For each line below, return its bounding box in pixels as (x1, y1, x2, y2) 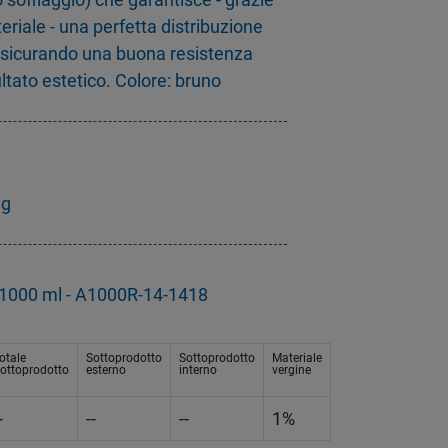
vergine (272, 363, 311, 378)
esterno (86, 363, 126, 378)
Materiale (272, 351, 322, 366)
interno (179, 363, 217, 378)
